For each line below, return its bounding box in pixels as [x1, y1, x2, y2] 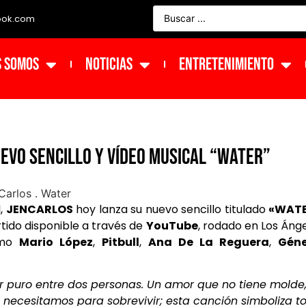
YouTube [145, 217, 198, 234]
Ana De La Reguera [148, 234, 269, 250]
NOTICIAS [85, 53, 133, 75]
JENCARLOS [5, 201, 73, 217]
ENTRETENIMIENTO [178, 53, 274, 75]
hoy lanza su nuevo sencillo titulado [72, 201, 269, 217]
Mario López [19, 234, 93, 250]
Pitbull [102, 234, 139, 250]
